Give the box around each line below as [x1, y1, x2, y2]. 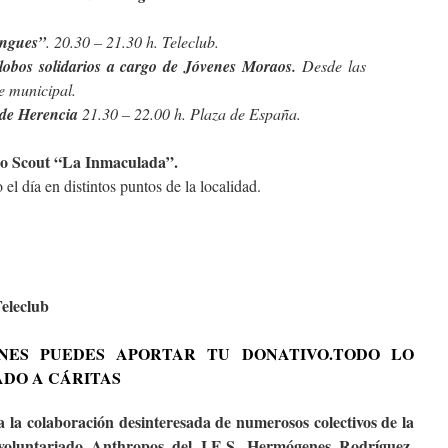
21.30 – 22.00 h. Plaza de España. [78, 103, 301, 124]
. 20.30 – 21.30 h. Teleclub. [46, 31, 219, 52]
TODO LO [332, 342, 415, 365]
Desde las [296, 55, 367, 76]
